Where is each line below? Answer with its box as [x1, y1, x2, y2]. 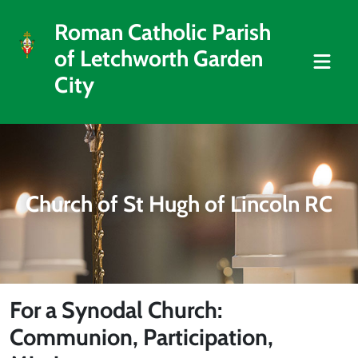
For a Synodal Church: [10, 296, 222, 324]
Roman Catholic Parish [54, 18, 272, 46]
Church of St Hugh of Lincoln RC [26, 190, 332, 217]
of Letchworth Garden [54, 45, 264, 72]
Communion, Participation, [10, 323, 273, 351]
